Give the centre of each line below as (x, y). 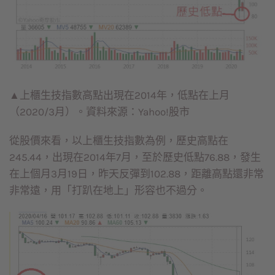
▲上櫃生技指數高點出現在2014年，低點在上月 (119, 95)
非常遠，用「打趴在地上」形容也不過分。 (108, 191)
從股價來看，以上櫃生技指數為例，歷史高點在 (119, 141)
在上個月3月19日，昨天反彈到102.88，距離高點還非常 (137, 174)
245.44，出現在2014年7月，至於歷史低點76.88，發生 (135, 157)
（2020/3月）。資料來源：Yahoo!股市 (99, 111)
